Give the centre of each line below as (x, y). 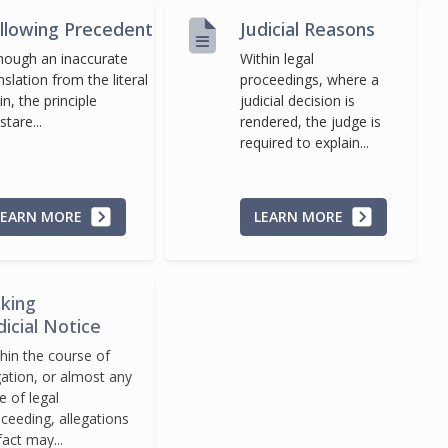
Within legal (277, 59)
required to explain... (305, 143)
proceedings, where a (310, 80)
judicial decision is (298, 101)
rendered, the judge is (311, 122)
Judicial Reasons (308, 29)
